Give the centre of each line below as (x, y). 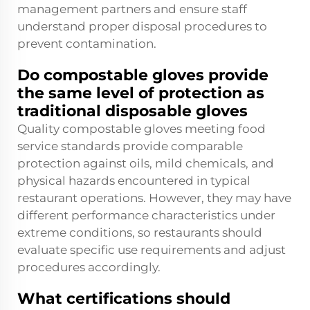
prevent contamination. (87, 44)
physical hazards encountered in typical (134, 181)
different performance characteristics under (146, 216)
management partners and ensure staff (132, 9)
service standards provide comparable (130, 146)
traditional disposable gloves (133, 111)
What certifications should (124, 299)
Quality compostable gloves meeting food (142, 129)
